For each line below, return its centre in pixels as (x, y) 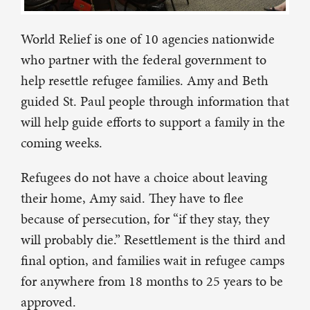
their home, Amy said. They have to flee (132, 198)
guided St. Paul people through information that (155, 101)
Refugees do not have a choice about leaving (144, 177)
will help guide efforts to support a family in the (153, 122)
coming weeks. (62, 143)
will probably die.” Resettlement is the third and (153, 240)
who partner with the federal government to (144, 60)
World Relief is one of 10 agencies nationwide (148, 39)
